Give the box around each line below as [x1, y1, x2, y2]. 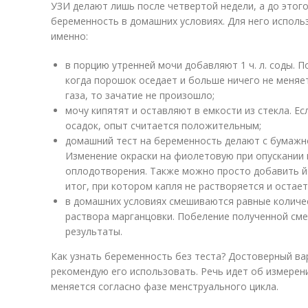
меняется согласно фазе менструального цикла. [51, 280, 278, 293]
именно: [51, 30, 88, 43]
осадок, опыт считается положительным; [65, 119, 261, 132]
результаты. [65, 225, 122, 238]
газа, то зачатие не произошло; [65, 89, 214, 102]
